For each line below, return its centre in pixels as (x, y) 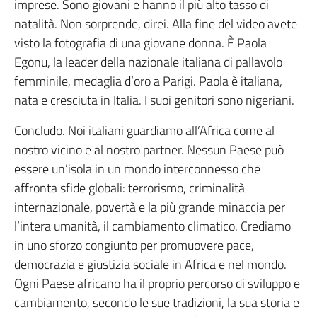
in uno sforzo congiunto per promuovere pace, (134, 246)
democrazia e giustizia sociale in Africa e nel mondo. (150, 265)
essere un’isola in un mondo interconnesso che (137, 169)
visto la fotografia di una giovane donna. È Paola (140, 43)
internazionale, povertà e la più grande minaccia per (150, 207)
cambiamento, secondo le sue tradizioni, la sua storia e (157, 303)
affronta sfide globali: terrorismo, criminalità (129, 188)
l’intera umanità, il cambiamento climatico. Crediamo (152, 226)
